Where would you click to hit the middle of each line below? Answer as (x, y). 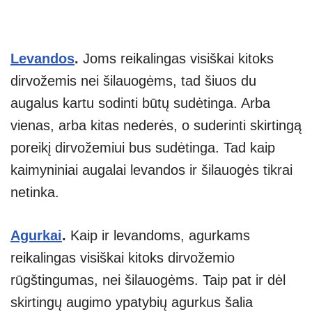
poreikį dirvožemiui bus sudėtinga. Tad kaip (143, 148)
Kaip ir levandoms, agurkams (160, 236)
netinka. (35, 193)
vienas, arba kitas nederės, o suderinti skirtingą (156, 126)
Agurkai (36, 236)
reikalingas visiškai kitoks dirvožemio (123, 258)
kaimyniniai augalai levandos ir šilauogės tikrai (151, 170)
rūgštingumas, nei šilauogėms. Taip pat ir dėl (148, 280)
